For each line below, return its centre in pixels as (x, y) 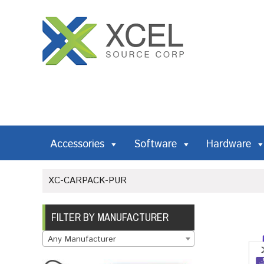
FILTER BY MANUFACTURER (110, 217)
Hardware (229, 144)
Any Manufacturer (82, 239)
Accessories (77, 144)
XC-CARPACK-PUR (88, 181)
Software (155, 144)
